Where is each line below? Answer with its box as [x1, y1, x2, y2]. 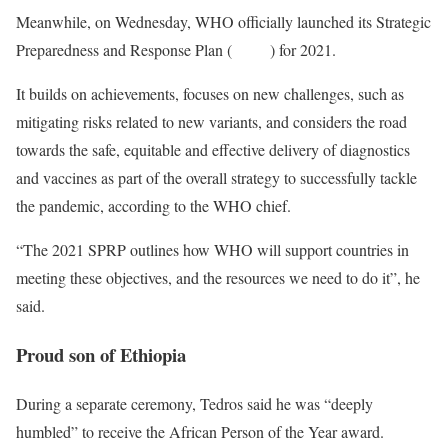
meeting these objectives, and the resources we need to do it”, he [16, 267, 420, 289]
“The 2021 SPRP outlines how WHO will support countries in [16, 239, 409, 261]
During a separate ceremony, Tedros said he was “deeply [16, 392, 373, 414]
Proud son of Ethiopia [16, 341, 198, 369]
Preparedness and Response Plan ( [16, 39, 232, 61]
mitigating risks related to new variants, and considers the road [16, 111, 407, 133]
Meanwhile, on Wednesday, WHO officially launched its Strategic [16, 11, 431, 33]
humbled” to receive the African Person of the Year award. [16, 420, 394, 442]
